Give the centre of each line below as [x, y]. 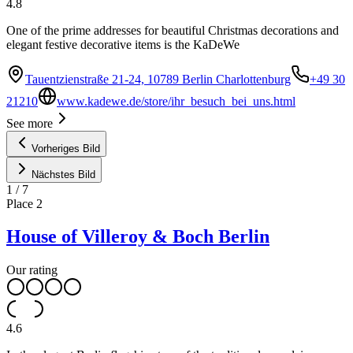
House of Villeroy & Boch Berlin [138, 237]
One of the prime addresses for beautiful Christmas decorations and [173, 30]
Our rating [32, 270]
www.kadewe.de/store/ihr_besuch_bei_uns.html [176, 101]
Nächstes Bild [63, 174]
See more [30, 123]
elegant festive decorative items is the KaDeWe [123, 44]
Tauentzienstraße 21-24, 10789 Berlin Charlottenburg [158, 79]
